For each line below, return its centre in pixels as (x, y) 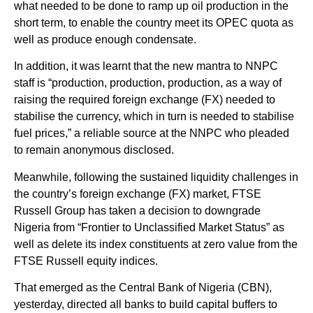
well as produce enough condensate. (105, 39)
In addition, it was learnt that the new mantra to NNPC (146, 66)
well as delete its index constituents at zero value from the (156, 244)
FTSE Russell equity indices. (86, 261)
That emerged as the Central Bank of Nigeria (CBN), (143, 288)
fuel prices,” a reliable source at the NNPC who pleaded (152, 133)
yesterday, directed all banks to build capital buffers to (146, 305)
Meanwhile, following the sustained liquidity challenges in (156, 177)
